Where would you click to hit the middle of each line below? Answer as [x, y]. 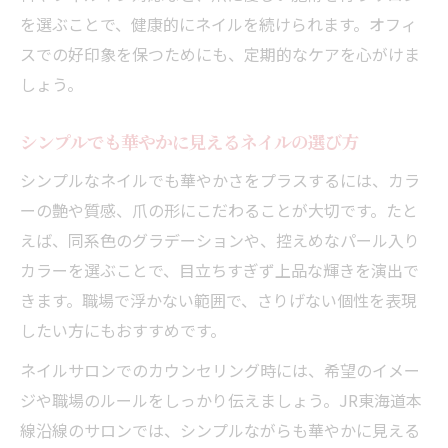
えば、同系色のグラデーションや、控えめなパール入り [220, 239]
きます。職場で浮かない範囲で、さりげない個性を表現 [218, 299]
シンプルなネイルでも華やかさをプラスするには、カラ [220, 179]
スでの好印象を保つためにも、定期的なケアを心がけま [220, 53]
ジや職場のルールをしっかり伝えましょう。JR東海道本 [221, 399]
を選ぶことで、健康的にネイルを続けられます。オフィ [218, 23]
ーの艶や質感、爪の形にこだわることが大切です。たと [219, 209]
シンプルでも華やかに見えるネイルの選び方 [189, 141]
